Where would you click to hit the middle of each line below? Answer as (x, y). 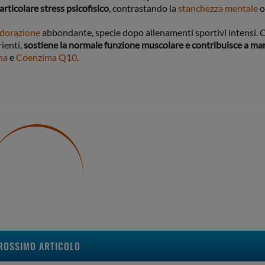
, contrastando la (143, 8)
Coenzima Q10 (46, 57)
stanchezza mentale (218, 8)
